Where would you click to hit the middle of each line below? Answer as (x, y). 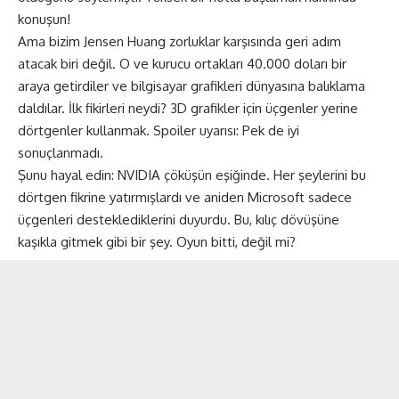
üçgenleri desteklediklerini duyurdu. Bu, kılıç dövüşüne (179, 220)
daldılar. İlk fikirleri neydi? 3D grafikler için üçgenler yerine (188, 108)
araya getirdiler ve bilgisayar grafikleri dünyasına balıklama (191, 86)
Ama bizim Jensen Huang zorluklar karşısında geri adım (179, 41)
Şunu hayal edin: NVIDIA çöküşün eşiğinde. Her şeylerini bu (192, 175)
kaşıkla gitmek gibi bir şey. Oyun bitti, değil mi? (157, 242)
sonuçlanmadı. (61, 153)
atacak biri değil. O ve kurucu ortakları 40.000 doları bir (182, 64)
